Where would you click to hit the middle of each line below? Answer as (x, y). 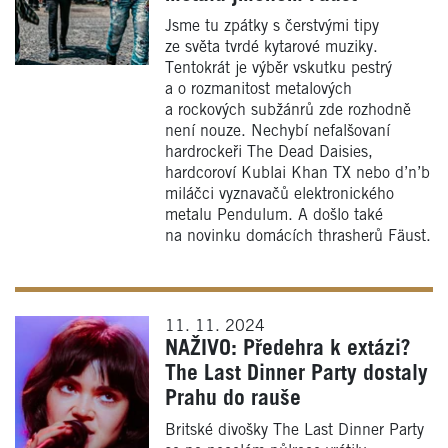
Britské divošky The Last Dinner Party (294, 430)
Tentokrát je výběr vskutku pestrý (278, 68)
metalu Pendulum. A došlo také (274, 215)
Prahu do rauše (233, 398)
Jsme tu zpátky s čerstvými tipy (272, 26)
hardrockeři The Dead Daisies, (269, 152)
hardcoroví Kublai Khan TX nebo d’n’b (297, 173)
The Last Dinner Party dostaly (296, 373)
